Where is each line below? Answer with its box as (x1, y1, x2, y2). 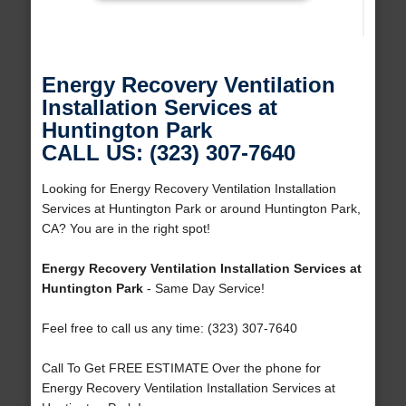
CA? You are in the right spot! (41, 221, 210, 237)
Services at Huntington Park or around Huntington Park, (41, 201, 361, 217)
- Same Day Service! (142, 281, 265, 296)
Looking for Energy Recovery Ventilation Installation (41, 181, 336, 197)
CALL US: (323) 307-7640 (41, 140, 295, 166)
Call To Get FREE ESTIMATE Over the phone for (41, 361, 321, 376)
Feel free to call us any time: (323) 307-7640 (41, 321, 297, 336)
